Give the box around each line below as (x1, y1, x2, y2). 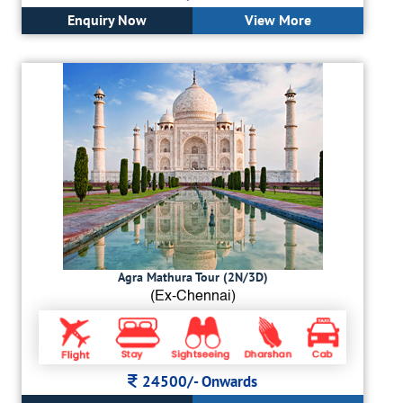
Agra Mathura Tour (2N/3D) (117, 268, 268, 285)
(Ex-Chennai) (149, 289, 236, 304)
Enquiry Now (67, 10, 147, 29)
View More (245, 10, 311, 29)
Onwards (201, 371, 257, 391)
